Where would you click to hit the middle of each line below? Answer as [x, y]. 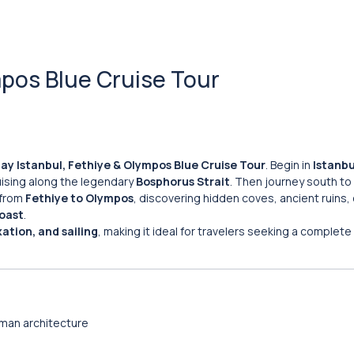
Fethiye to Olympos [79, 198]
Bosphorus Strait [183, 181]
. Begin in [289, 165]
